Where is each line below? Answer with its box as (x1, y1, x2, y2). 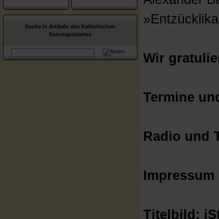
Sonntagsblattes (49, 31, 91, 37)
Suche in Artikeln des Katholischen (25, 23, 115, 29)
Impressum (143, 168, 215, 183)
